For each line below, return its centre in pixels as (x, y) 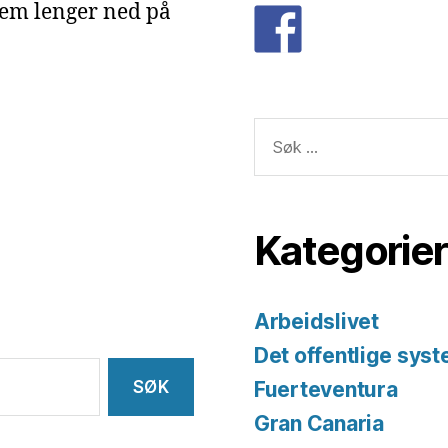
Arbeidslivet (316, 322)
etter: (270, 154)
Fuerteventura (326, 390)
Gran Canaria (319, 424)
